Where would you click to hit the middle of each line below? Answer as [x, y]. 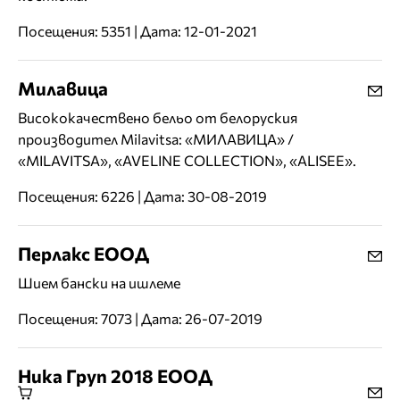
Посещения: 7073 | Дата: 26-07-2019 [140, 319]
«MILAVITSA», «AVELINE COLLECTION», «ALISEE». [187, 161]
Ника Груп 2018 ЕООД [115, 376]
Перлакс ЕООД [83, 254]
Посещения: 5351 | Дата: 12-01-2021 [137, 31]
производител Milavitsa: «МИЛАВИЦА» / [156, 139]
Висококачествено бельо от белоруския [158, 118]
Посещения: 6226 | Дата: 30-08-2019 [142, 196]
